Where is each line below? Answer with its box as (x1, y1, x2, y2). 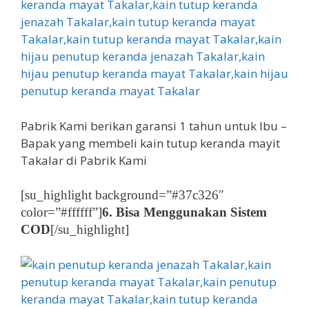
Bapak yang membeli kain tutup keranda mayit (21, 134, 280, 151)
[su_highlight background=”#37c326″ (21, 188, 224, 202)
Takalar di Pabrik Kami (21, 152, 147, 168)
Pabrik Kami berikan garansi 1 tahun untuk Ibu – (21, 117, 287, 134)
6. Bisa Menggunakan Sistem (102, 205, 267, 219)
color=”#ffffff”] (21, 205, 102, 219)
